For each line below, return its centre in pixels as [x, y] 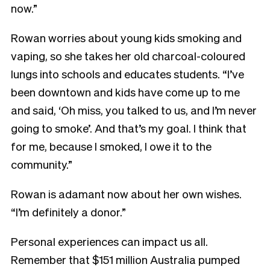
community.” [42, 164]
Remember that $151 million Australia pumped [125, 259]
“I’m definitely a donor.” [68, 212]
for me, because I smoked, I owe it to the [111, 146]
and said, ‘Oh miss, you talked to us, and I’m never [134, 110]
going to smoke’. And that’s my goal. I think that [129, 128]
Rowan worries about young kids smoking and [126, 38]
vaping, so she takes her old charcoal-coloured [128, 56]
